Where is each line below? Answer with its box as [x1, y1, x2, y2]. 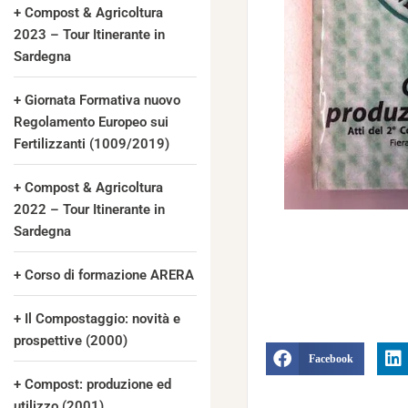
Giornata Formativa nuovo [25, 92, 180, 108]
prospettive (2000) [14, 332, 127, 349]
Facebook [309, 352, 354, 366]
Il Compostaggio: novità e [25, 311, 180, 327]
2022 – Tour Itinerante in [14, 201, 165, 218]
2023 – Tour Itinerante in [14, 26, 165, 43]
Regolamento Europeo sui [14, 114, 168, 130]
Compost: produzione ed [25, 376, 171, 393]
